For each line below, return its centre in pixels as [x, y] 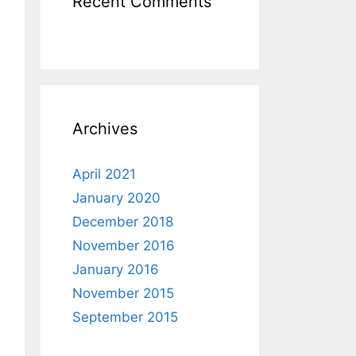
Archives [105, 129]
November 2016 [124, 246]
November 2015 [123, 293]
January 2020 [116, 198]
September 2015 [125, 317]
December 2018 [123, 222]
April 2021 [104, 174]
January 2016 [116, 269]
